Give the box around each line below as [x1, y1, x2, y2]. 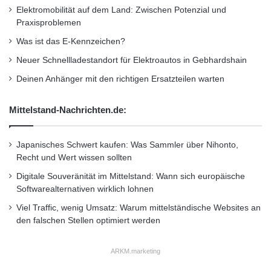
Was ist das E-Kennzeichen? [16, 36, 125, 46]
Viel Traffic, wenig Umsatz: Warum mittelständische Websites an [16, 203, 261, 212]
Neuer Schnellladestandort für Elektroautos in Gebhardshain [16, 55, 247, 65]
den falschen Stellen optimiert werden [16, 215, 160, 225]
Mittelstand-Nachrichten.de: [9, 104, 126, 115]
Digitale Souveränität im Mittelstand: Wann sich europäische [16, 171, 245, 181]
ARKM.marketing [111, 247, 160, 255]
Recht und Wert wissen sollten [16, 152, 132, 162]
